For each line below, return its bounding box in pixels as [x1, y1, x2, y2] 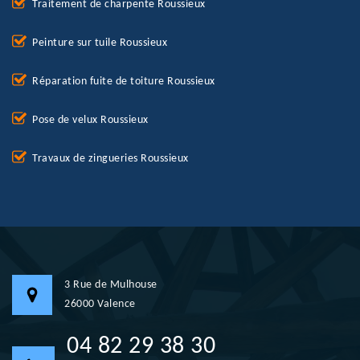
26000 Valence [64, 298, 136, 311]
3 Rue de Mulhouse [64, 279, 157, 292]
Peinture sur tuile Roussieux [32, 37, 167, 50]
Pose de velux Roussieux [32, 114, 149, 127]
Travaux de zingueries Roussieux [32, 153, 189, 166]
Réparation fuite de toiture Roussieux [32, 76, 215, 88]
